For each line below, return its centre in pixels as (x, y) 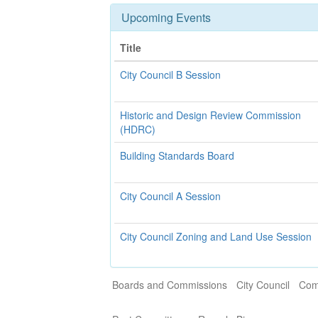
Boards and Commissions (170, 285)
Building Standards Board (177, 155)
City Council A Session (170, 196)
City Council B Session (170, 75)
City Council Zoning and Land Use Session (216, 236)
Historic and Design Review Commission (210, 115)
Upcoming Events (166, 17)
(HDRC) (138, 129)
